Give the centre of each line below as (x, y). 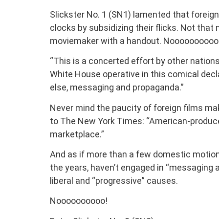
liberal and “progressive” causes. (114, 180)
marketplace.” (77, 134)
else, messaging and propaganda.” (117, 88)
